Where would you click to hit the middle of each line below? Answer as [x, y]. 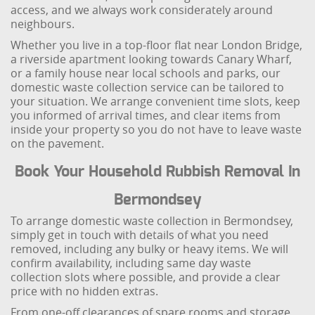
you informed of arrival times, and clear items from [146, 115]
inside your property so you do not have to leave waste [156, 129]
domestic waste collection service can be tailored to [148, 87]
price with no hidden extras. [85, 291]
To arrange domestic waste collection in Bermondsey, [152, 221]
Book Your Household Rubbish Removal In [157, 172]
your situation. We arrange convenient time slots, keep [156, 101]
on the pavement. [58, 143]
